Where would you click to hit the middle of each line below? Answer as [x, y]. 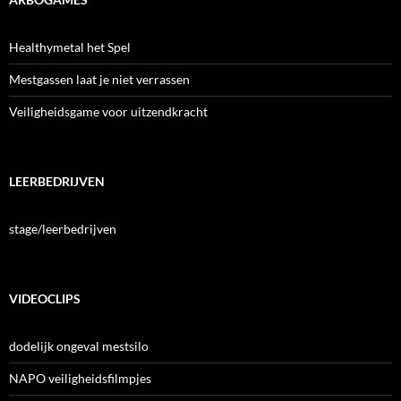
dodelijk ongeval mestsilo [79, 346]
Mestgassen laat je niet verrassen [99, 79]
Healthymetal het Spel [70, 47]
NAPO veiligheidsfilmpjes [80, 378]
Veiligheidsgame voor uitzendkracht [108, 111]
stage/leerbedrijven [63, 228]
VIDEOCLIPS [45, 298]
